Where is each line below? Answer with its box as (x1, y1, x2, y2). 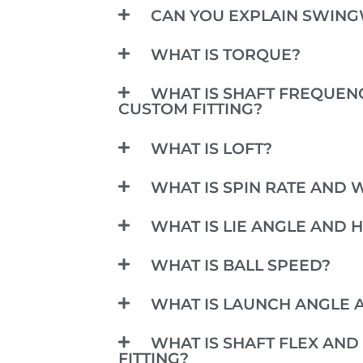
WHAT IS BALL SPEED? (150, 254, 331, 275)
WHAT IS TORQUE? (150, 45, 301, 65)
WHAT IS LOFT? (150, 138, 272, 158)
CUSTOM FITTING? (117, 99, 263, 119)
